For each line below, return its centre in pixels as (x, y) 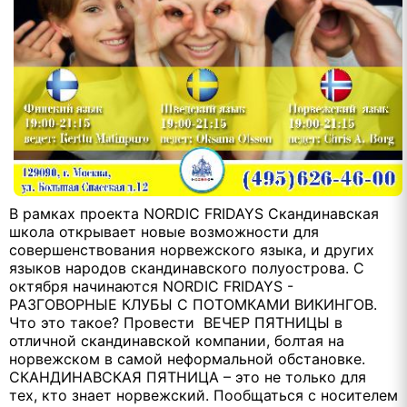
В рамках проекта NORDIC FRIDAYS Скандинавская (194, 214)
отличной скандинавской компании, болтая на (177, 341)
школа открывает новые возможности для (164, 232)
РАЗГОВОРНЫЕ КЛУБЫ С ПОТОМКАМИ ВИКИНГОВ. (193, 305)
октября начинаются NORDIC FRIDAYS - (151, 287)
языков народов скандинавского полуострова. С (187, 268)
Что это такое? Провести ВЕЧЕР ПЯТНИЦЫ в (176, 323)
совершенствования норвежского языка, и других (192, 250)
